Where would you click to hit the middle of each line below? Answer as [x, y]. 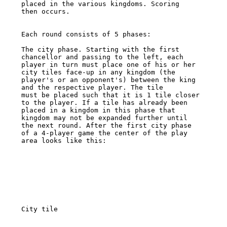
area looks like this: [66, 141]
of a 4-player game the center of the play [106, 133]
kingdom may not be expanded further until [106, 118]
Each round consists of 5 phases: [88, 34]
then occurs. [47, 12]
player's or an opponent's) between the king [108, 80]
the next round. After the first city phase [106, 126]
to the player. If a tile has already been [106, 103]
